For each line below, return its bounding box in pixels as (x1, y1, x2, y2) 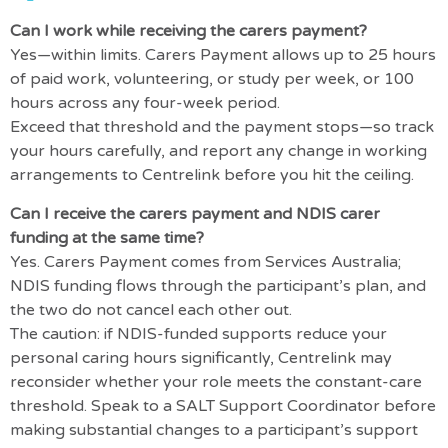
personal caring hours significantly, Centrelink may (10, 347, 392, 368)
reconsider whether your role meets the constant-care (10, 371, 422, 392)
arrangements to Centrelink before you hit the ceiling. (10, 165, 414, 186)
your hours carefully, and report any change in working (10, 141, 427, 162)
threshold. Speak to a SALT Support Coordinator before (10, 395, 436, 416)
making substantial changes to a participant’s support (10, 419, 418, 440)
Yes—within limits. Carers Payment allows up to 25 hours (10, 45, 436, 66)
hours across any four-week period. (10, 93, 280, 114)
